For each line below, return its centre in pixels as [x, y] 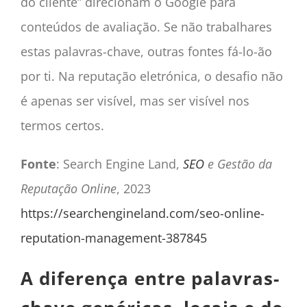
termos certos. [62, 125]
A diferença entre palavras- [150, 278]
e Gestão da [238, 163]
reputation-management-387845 [113, 237]
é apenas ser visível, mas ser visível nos [135, 100]
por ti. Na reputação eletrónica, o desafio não [151, 76]
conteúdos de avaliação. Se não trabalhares [146, 26]
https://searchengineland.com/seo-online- [142, 213]
